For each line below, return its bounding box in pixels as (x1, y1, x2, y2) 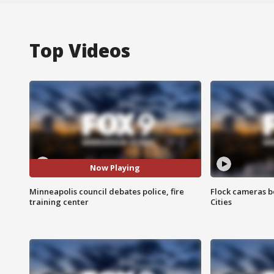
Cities (210, 196, 232, 207)
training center (29, 196, 89, 207)
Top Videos (29, 37, 130, 63)
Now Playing (90, 162, 141, 174)
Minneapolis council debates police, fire (29, 185, 184, 197)
